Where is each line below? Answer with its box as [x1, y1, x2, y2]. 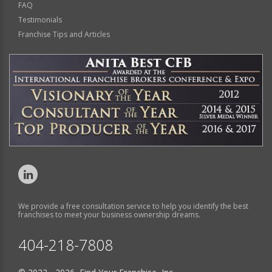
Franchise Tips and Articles [18, 29, 110, 40]
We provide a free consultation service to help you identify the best [18, 200, 248, 211]
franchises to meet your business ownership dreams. [18, 209, 200, 220]
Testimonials [18, 15, 62, 25]
